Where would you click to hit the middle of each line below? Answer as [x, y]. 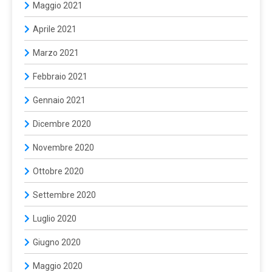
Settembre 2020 [64, 195]
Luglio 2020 [55, 219]
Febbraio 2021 [60, 76]
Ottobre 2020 [58, 171]
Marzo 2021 [56, 53]
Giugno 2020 [57, 242]
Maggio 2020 [58, 266]
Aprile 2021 [55, 29]
